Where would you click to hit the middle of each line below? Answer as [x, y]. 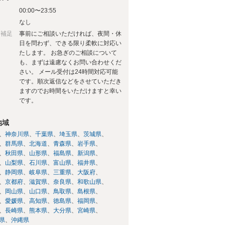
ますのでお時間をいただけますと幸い [70, 91]
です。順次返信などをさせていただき [70, 81]
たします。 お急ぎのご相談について [68, 52]
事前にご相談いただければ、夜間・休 [70, 33]
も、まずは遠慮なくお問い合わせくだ [70, 62]
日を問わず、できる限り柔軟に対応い [70, 43]
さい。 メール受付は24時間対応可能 [69, 72]
